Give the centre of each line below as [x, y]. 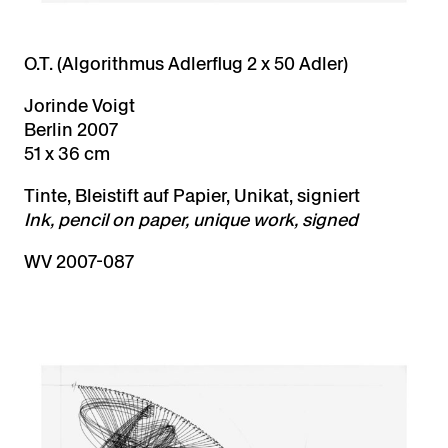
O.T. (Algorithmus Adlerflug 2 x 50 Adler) [186, 64]
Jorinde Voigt [79, 106]
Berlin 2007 [71, 130]
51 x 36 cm [67, 154]
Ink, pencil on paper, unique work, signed [191, 220]
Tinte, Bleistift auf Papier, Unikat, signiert [192, 196]
